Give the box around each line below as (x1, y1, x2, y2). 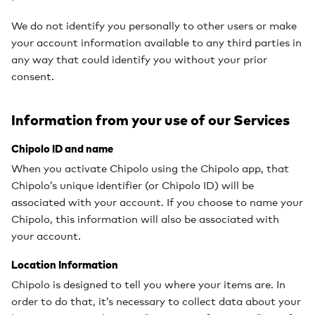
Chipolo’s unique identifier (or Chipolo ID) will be (11, 177, 254, 193)
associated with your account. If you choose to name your (11, 194, 303, 210)
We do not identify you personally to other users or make (11, 18, 297, 33)
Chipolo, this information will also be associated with (11, 211, 279, 226)
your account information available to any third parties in (11, 34, 302, 50)
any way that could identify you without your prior (11, 51, 267, 67)
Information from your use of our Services (11, 111, 290, 129)
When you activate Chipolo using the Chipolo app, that (11, 160, 289, 176)
